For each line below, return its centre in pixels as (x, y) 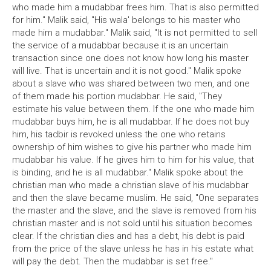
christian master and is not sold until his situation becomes (132, 223)
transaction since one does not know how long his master (130, 58)
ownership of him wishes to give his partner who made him (132, 147)
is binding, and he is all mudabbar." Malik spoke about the (128, 172)
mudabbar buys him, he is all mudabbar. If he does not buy (131, 122)
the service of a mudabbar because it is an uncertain (120, 45)
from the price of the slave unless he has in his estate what (133, 249)
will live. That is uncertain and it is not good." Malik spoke (127, 71)
